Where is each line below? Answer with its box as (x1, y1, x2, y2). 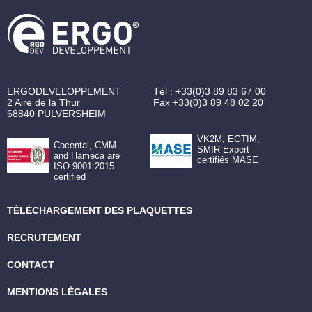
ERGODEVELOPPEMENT (7, 85, 121, 97)
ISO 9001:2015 (53, 161, 114, 171)
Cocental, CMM (53, 140, 116, 150)
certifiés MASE (196, 154, 258, 165)
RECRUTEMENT (7, 232, 81, 244)
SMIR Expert (196, 143, 249, 155)
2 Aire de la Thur (7, 96, 80, 108)
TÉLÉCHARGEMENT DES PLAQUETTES (7, 205, 192, 217)
